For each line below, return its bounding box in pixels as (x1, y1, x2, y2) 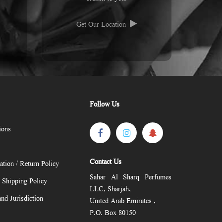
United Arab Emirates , (90, 196, 156, 207)
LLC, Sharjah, (90, 184, 131, 195)
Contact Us (90, 157, 121, 168)
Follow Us (90, 100, 119, 111)
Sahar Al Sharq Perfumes (90, 172, 171, 183)
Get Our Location (76, 20, 126, 31)
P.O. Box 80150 (90, 208, 136, 219)
